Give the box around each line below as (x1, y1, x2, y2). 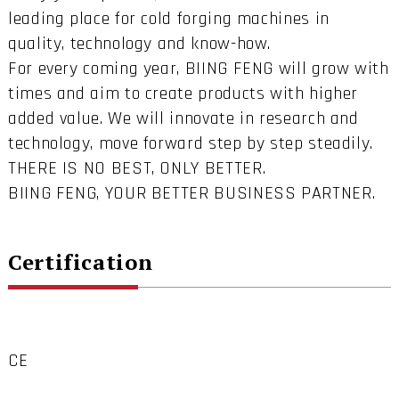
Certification (7, 247, 153, 276)
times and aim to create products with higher (7, 82, 359, 106)
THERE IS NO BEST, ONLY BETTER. (7, 157, 266, 181)
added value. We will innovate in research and (7, 107, 359, 131)
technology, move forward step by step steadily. (7, 132, 374, 156)
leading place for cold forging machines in (7, 7, 330, 31)
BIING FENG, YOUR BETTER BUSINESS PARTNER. (7, 182, 376, 206)
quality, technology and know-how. (7, 32, 272, 56)
